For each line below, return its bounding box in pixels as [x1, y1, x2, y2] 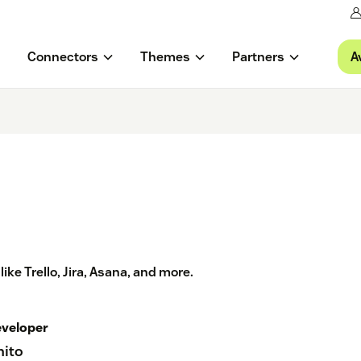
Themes [139, 48, 190, 66]
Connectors [27, 48, 98, 66]
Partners [231, 48, 284, 66]
